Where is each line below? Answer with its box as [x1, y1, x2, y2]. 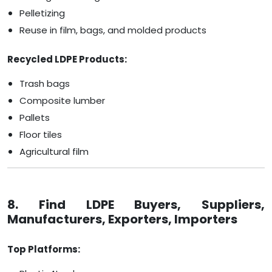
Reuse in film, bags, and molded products [19, 24, 206, 37]
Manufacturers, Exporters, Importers [7, 211, 237, 228]
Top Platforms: [7, 243, 80, 256]
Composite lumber [19, 94, 105, 107]
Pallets [19, 111, 50, 124]
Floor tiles [19, 128, 62, 141]
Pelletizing [19, 7, 65, 20]
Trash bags [19, 77, 70, 90]
